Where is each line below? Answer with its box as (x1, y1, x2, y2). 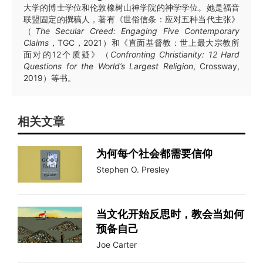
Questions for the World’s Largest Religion (23, 61, 193, 72)
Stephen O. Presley (96, 164, 170, 175)
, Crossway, (193, 61, 240, 72)
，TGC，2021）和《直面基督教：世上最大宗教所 (49, 38, 240, 48)
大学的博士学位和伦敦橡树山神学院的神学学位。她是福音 (23, 2, 240, 13)
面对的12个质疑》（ (23, 49, 110, 60)
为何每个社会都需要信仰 (96, 147, 213, 160)
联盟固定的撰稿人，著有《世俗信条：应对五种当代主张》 (23, 14, 240, 25)
